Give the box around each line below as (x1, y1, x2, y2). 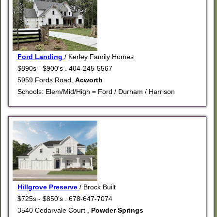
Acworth (75, 76, 103, 84)
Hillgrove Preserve (17, 183, 80, 191)
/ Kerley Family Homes (64, 53, 134, 61)
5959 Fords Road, (17, 76, 76, 84)
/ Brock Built (79, 183, 116, 191)
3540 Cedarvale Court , (17, 206, 92, 215)
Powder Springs (91, 206, 144, 215)
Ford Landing (17, 53, 65, 61)
